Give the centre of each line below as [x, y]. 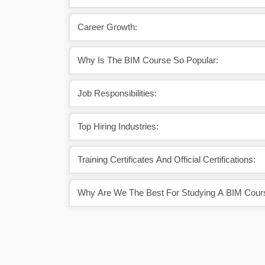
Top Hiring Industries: [118, 126]
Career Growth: [107, 27]
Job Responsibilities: [117, 93]
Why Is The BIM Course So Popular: [148, 60]
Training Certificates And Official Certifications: [167, 159]
